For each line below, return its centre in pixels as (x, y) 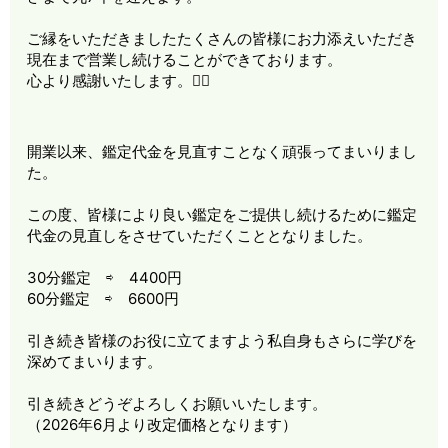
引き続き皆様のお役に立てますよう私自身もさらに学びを (222, 340)
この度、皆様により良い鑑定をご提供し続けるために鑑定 (222, 214)
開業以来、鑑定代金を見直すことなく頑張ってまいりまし (222, 151)
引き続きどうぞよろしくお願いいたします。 (177, 403)
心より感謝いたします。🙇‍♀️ (119, 81)
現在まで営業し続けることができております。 (185, 60)
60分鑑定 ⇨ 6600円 (103, 298)
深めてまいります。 (95, 361)
